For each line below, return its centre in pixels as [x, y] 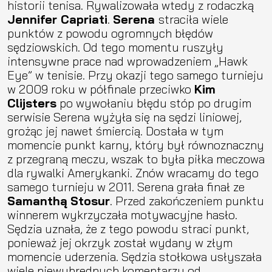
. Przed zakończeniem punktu [187, 200]
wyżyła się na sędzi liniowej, [168, 117]
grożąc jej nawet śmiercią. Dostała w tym [115, 131]
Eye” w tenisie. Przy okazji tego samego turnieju [135, 75]
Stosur [90, 200]
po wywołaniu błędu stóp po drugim [154, 103]
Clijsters [32, 103]
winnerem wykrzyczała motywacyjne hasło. [122, 214]
